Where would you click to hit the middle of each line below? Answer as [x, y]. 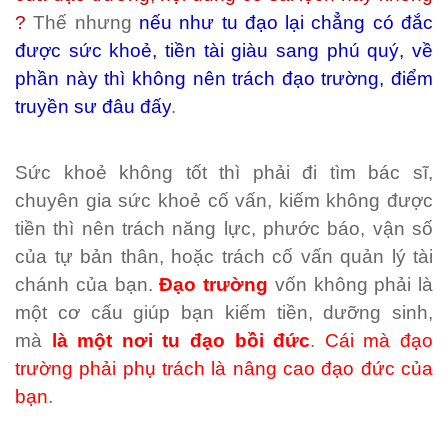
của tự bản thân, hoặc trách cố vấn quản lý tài [224, 256]
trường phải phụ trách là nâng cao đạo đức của [224, 368]
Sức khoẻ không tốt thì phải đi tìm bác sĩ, [224, 172]
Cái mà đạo [379, 340]
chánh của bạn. [87, 284]
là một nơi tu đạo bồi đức [181, 340]
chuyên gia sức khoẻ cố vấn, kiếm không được [224, 200]
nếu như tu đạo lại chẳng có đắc [286, 22]
